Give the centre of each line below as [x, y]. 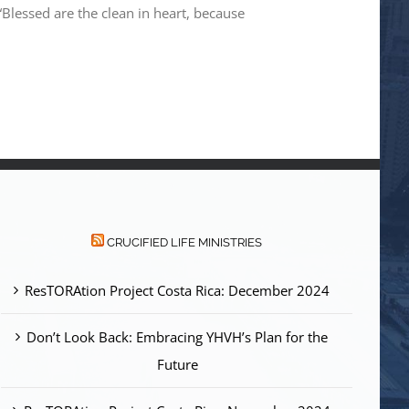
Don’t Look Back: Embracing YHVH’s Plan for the [178, 337]
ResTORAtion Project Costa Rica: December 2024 [178, 290]
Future [177, 364]
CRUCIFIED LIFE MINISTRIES [184, 242]
